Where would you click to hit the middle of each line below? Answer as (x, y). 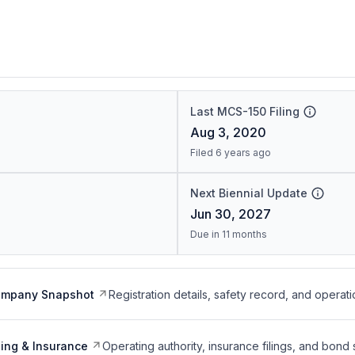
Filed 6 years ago (230, 153)
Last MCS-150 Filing (244, 111)
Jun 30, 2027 (230, 214)
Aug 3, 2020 (228, 132)
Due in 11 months (228, 234)
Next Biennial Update (248, 193)
